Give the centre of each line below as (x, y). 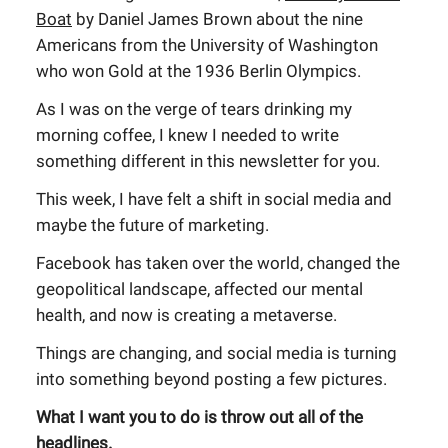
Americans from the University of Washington (207, 45)
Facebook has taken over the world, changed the (218, 263)
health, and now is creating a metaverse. (186, 315)
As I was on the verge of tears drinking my (194, 109)
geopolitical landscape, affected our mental (199, 289)
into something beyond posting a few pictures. (211, 379)
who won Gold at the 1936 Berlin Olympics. (198, 71)
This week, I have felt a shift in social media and (214, 199)
